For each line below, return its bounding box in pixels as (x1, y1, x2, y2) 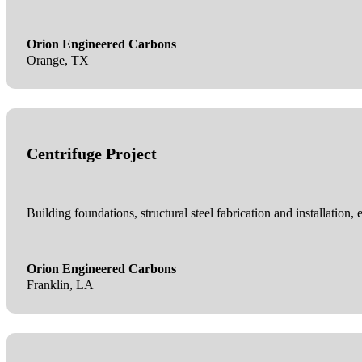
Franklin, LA (26, 277, 94, 293)
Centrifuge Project (26, 144, 157, 162)
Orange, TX (26, 53, 89, 68)
